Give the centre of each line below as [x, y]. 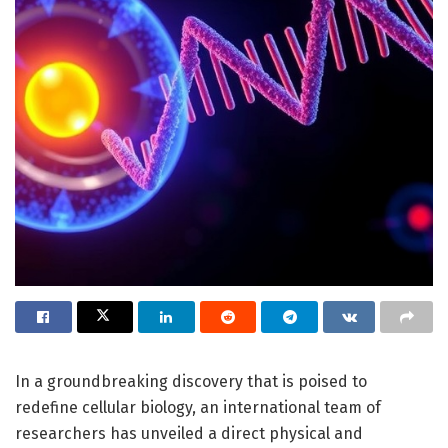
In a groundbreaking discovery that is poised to [191, 381]
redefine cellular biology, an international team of [198, 407]
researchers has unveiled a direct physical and [189, 433]
